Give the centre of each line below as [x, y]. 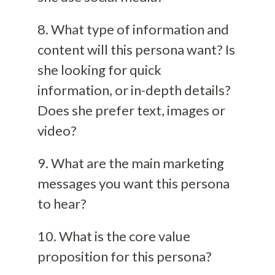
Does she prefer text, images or [131, 110]
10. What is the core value [114, 236]
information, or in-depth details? [134, 90]
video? [57, 130]
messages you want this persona [133, 183]
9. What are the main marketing [130, 163]
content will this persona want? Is [136, 49]
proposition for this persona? [124, 256]
